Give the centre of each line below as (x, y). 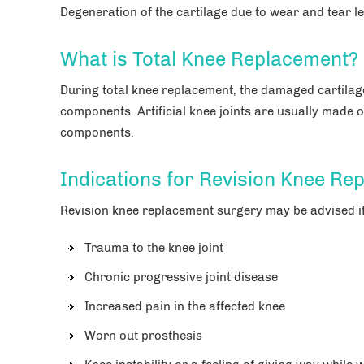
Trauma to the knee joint (154, 247)
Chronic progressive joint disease (181, 277)
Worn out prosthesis (143, 335)
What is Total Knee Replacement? (209, 58)
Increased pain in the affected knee (185, 306)
